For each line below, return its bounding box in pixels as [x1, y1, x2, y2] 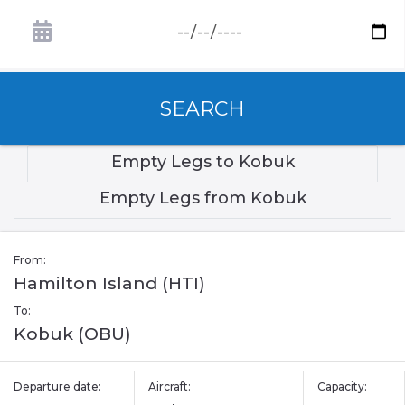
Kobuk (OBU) [14, 324, 131, 345]
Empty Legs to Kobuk [110, 152, 295, 173]
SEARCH [160, 96, 245, 121]
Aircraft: [148, 380, 192, 394]
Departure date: [14, 380, 101, 394]
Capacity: [316, 380, 367, 394]
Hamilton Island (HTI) [14, 273, 205, 295]
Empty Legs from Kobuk [99, 188, 306, 209]
